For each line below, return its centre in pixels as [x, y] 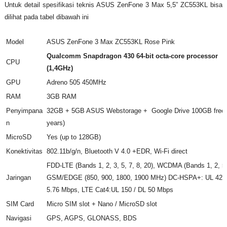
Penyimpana [24, 111]
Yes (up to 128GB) [73, 137]
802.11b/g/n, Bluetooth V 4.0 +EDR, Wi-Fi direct [117, 152]
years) [55, 123]
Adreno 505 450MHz [76, 83]
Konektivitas [24, 152]
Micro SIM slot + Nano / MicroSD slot [102, 204]
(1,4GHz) [60, 68]
